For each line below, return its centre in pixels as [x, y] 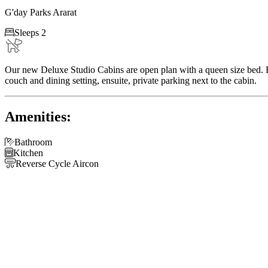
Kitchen [28, 153]
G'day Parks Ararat [41, 12]
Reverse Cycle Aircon [57, 163]
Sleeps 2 [30, 32]
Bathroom [33, 142]
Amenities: [38, 116]
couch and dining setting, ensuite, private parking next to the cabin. [131, 80]
